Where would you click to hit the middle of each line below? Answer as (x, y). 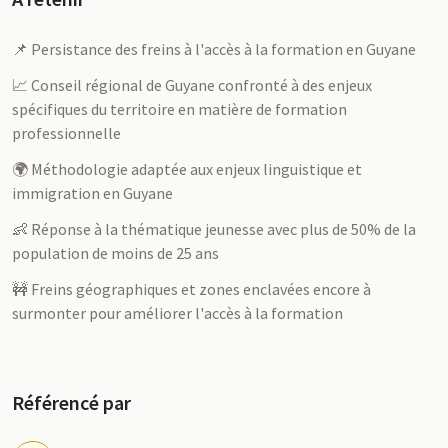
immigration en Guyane (92, 193)
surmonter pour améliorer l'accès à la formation (177, 313)
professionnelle (66, 133)
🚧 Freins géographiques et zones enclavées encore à (191, 289)
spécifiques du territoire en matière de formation (179, 109)
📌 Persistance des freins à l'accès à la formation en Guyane (214, 49)
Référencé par (71, 402)
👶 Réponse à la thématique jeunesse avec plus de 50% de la (214, 229)
